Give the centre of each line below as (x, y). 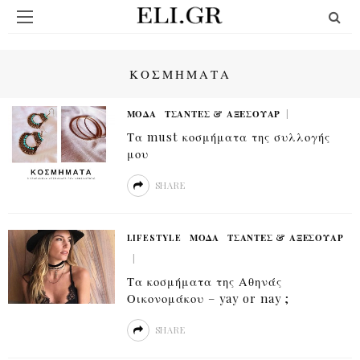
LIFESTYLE (154, 237)
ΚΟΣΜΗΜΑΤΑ (180, 74)
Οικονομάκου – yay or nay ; (208, 298)
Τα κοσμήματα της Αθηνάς (204, 281)
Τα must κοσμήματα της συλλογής (228, 137)
